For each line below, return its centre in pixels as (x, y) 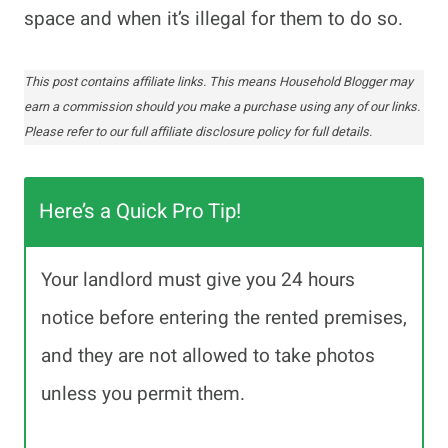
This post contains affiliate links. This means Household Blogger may (218, 82)
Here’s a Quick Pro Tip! (140, 212)
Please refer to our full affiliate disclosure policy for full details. (198, 132)
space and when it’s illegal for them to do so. (216, 19)
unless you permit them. (145, 394)
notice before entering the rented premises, (224, 318)
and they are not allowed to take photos (208, 356)
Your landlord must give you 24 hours (198, 280)
